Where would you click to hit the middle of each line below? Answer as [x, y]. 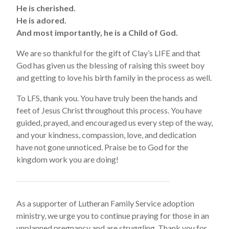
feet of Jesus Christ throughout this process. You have [109, 110]
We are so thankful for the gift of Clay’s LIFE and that [108, 53]
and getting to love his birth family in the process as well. [114, 77]
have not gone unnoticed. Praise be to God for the [102, 147]
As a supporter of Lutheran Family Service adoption [105, 203]
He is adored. [41, 20]
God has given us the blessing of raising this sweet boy [110, 65]
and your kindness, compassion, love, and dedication [106, 135]
